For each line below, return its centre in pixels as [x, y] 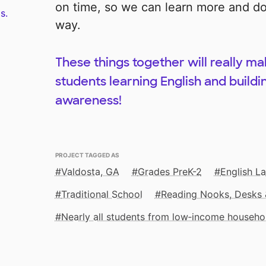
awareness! [88, 101]
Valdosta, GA [90, 172]
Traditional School [102, 194]
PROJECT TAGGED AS [87, 154]
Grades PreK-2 [170, 172]
